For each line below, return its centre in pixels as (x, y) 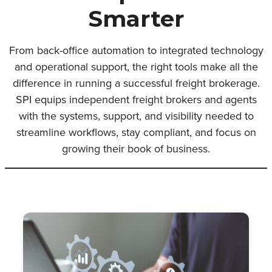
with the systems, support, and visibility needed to (136, 115)
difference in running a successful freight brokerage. (136, 83)
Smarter (136, 18)
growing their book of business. (136, 148)
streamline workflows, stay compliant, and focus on (136, 132)
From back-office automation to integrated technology (136, 50)
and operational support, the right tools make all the (136, 66)
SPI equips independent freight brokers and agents (136, 99)
